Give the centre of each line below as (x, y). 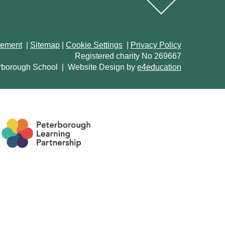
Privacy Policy (156, 45)
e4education (159, 67)
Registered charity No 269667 (128, 56)
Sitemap (45, 45)
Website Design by (101, 67)
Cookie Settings (94, 45)
